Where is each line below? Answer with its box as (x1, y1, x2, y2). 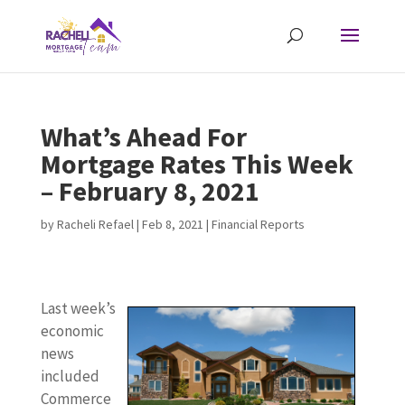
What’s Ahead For (40, 119, 247, 154)
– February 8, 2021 (40, 174, 259, 208)
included (40, 366, 99, 386)
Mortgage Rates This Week (40, 146, 353, 181)
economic (40, 321, 104, 341)
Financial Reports (211, 216, 305, 232)
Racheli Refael (56, 216, 134, 232)
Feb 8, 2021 (141, 216, 203, 232)
